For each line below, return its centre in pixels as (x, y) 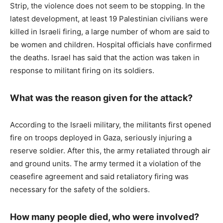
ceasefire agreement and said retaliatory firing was (99, 177)
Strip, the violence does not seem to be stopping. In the (108, 6)
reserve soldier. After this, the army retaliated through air (110, 151)
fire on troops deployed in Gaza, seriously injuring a (101, 138)
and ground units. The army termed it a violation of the (106, 164)
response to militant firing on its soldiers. (82, 71)
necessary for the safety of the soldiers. (80, 190)
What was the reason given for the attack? (101, 98)
